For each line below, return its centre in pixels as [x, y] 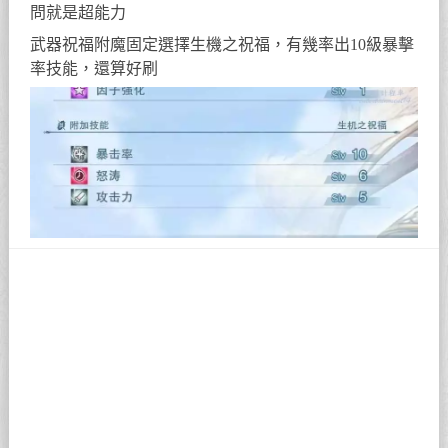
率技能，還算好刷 [94, 69]
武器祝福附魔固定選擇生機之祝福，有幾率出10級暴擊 [222, 45]
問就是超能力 [78, 13]
